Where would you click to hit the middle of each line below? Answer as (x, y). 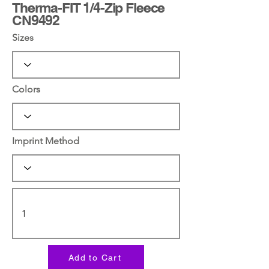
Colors (26, 89)
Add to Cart (95, 257)
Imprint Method (46, 141)
